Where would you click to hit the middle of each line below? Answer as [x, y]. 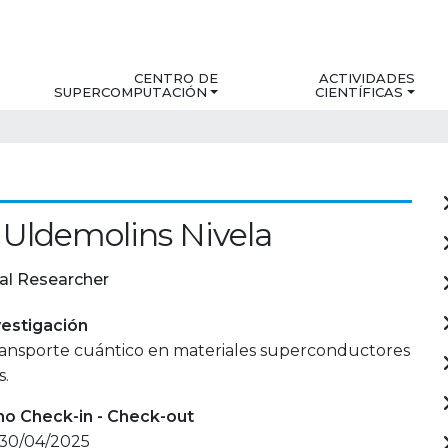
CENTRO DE [176, 78]
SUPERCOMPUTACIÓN [131, 92]
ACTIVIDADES [366, 78]
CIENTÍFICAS [359, 92]
